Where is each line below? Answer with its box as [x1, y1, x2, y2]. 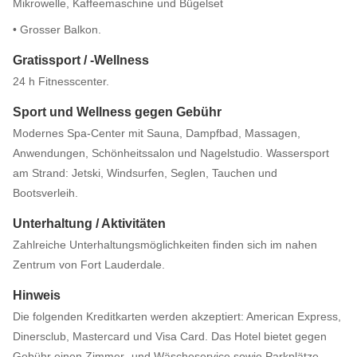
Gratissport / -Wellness [13, 53, 149, 67]
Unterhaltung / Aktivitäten [13, 217, 166, 230]
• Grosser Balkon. [13, 23, 101, 36]
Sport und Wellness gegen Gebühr [13, 105, 222, 119]
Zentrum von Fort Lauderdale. [13, 258, 165, 271]
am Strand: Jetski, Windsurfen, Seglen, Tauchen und [13, 167, 277, 179]
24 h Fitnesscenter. [13, 75, 109, 88]
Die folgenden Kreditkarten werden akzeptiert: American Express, [13, 310, 341, 323]
